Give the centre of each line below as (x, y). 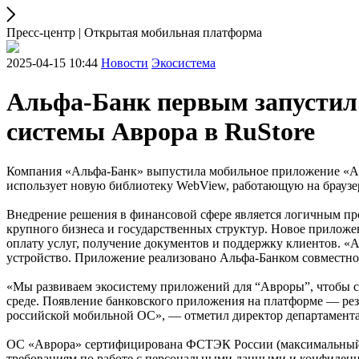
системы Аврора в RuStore (161, 132)
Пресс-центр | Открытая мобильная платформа (134, 32)
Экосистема (184, 63)
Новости (125, 63)
